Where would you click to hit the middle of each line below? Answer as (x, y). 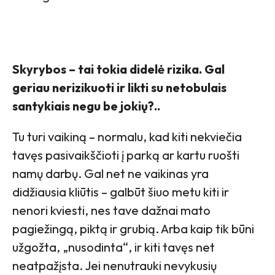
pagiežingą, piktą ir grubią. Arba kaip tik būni (133, 228)
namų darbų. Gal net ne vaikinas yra (110, 173)
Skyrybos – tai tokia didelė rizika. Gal (118, 69)
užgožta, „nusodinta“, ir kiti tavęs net (114, 247)
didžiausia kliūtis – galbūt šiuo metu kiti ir (121, 192)
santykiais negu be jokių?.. (86, 106)
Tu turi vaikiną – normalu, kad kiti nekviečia (127, 136)
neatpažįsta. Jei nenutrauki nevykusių (114, 265)
